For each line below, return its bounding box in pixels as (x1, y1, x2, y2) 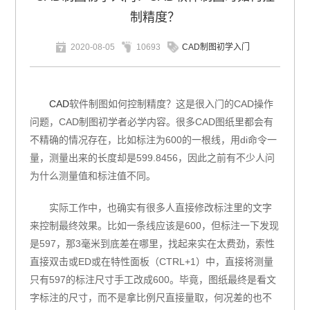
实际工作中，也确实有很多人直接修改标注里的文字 (49, 202, 273, 213)
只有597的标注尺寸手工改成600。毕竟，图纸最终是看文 (30, 274, 277, 285)
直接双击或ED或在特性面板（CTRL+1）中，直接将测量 (30, 256, 274, 267)
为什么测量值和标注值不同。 (30, 170, 156, 181)
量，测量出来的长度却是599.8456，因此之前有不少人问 (30, 152, 275, 163)
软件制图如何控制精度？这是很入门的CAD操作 (69, 98, 274, 109)
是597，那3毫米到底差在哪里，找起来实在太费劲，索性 (30, 238, 275, 249)
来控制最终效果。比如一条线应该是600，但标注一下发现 (30, 220, 280, 231)
